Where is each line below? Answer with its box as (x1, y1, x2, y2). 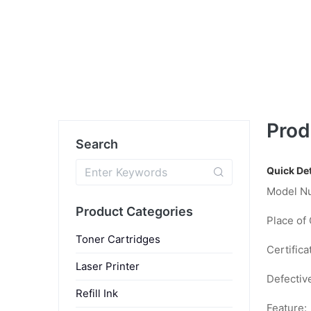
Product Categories (76, 203, 193, 219)
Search (76, 136, 118, 151)
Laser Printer (76, 259, 140, 273)
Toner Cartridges (76, 232, 160, 246)
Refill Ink (76, 286, 118, 300)
